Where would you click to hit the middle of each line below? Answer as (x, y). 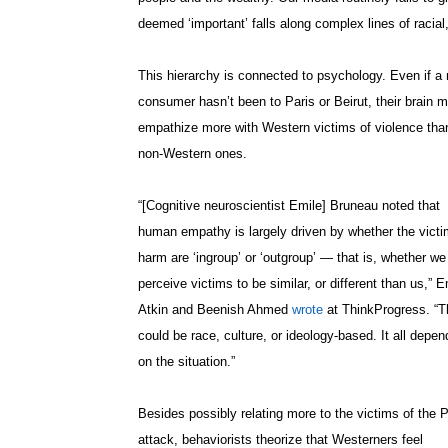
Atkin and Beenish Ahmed (215, 310)
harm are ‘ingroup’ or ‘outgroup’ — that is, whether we (292, 258)
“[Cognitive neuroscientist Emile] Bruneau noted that (289, 206)
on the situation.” (186, 362)
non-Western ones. (192, 154)
